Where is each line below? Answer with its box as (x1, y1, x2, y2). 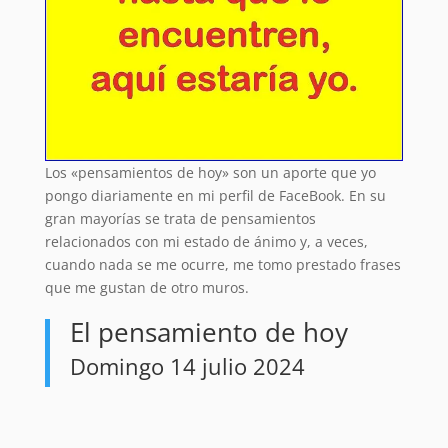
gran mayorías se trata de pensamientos (44, 209, 316, 229)
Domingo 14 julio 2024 (69, 351, 305, 382)
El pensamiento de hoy (69, 314, 348, 351)
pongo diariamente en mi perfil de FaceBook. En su (44, 186, 386, 206)
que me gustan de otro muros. (44, 278, 249, 298)
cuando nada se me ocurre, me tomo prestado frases (44, 255, 401, 275)
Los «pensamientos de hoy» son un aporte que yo (44, 163, 376, 183)
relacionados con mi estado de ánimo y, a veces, (44, 232, 368, 252)
